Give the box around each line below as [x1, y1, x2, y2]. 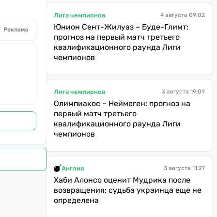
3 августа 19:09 [162, 88, 205, 95]
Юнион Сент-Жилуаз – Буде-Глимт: [54, 22, 188, 31]
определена [54, 196, 99, 205]
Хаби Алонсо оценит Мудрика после [54, 175, 190, 185]
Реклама [3, 26, 28, 33]
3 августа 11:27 [164, 165, 205, 171]
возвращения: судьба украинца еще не [54, 186, 201, 195]
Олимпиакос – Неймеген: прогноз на [54, 99, 190, 108]
